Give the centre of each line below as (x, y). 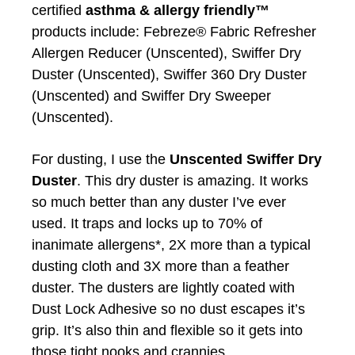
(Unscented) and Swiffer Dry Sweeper (151, 95)
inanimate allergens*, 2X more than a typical (171, 244)
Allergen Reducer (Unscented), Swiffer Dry (166, 53)
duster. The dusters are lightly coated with (163, 287)
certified (59, 10)
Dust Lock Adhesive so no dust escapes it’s (168, 309)
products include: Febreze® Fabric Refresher (174, 31)
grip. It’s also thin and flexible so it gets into (167, 330)
